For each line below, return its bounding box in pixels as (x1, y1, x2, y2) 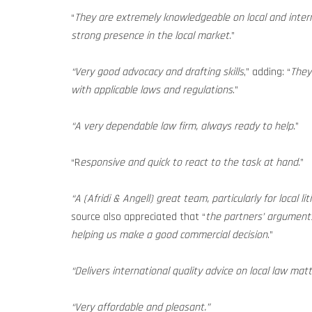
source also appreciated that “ (71, 210, 205, 224)
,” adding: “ (244, 65, 290, 79)
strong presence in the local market (71, 29, 229, 43)
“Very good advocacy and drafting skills (71, 65, 244, 79)
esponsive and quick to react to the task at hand (80, 155, 298, 170)
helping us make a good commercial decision (71, 228, 267, 242)
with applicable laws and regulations (71, 83, 233, 97)
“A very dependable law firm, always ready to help (71, 119, 293, 134)
